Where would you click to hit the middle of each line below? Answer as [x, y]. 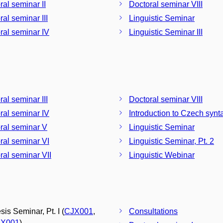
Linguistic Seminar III [166, 32]
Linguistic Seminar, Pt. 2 [171, 141]
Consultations [153, 211]
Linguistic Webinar [162, 155]
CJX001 [79, 211]
